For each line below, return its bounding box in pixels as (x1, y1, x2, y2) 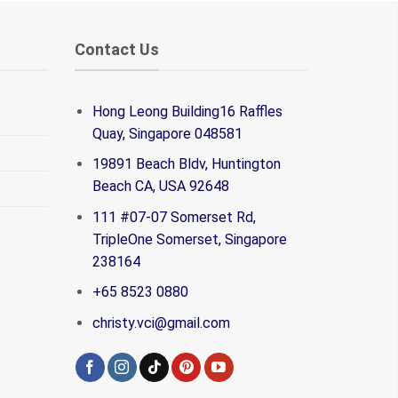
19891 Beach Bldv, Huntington (92, 155, 282, 173)
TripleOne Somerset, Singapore (92, 230, 288, 248)
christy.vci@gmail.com (92, 314, 231, 331)
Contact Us (74, 40, 159, 60)
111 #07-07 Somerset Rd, (92, 208, 257, 226)
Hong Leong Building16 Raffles (92, 102, 283, 120)
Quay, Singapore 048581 (92, 124, 243, 142)
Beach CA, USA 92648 (92, 178, 230, 195)
